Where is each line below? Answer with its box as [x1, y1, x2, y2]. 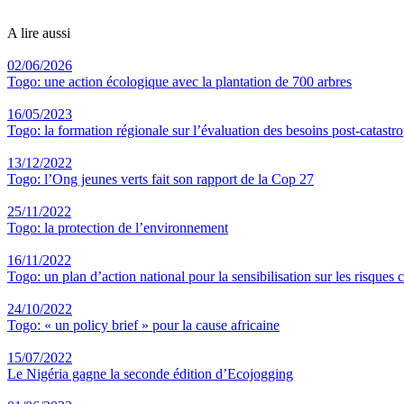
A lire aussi [7, 25, 70, 41]
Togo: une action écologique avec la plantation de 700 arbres [7, 74, 352, 89]
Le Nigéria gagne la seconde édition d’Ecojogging [7, 366, 293, 381]
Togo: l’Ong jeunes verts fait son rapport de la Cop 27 [7, 171, 314, 187]
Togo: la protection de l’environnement [7, 220, 228, 235]
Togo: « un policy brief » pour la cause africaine [7, 317, 280, 333]
